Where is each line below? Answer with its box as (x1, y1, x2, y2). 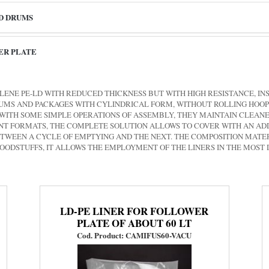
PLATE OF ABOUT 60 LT (77, 215, 192, 231)
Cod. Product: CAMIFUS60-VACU (77, 229, 192, 241)
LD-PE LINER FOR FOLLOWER (60, 203, 209, 219)
